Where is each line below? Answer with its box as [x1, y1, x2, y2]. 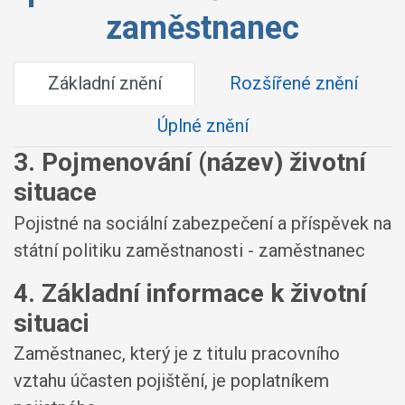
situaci [14, 307, 89, 338]
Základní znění [47, 72, 162, 94]
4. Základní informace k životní [14, 278, 367, 308]
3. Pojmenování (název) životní [14, 147, 366, 177]
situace [14, 177, 97, 207]
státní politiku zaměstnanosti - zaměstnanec [14, 239, 365, 261]
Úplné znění [156, 115, 249, 137]
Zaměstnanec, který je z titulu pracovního [14, 343, 340, 364]
